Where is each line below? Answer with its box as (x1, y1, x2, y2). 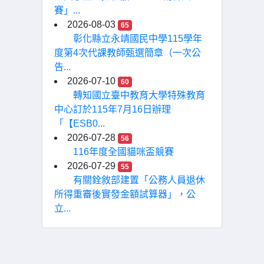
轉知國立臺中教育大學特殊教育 (73, 90, 205, 100)
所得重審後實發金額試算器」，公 (54, 189, 196, 199)
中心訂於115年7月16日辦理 (54, 104, 171, 114)
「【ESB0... (54, 118, 105, 128)
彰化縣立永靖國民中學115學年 (73, 34, 202, 44)
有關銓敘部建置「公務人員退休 (73, 175, 205, 185)
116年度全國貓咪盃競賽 (73, 147, 174, 157)
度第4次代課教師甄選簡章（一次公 (54, 48, 201, 58)
